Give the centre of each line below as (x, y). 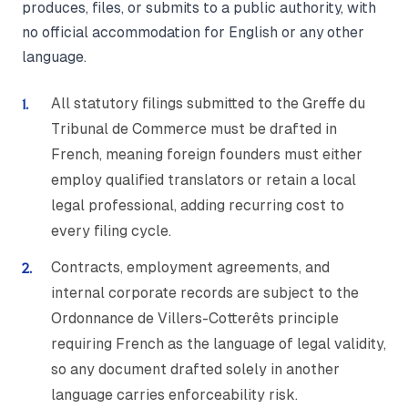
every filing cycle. (111, 231)
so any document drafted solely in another (195, 370)
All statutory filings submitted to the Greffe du (208, 104)
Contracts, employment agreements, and (190, 268)
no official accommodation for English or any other (193, 33)
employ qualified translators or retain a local (204, 180)
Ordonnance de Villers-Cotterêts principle (195, 319)
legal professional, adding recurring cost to (198, 206)
